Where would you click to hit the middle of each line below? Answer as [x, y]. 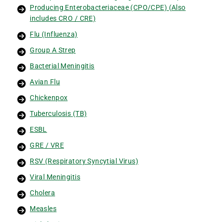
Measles [43, 208]
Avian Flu [45, 82]
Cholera [43, 193]
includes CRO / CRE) [63, 18]
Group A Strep [53, 50]
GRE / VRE [47, 145]
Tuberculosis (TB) [58, 113]
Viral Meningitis [55, 177]
